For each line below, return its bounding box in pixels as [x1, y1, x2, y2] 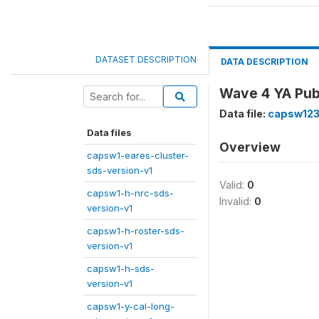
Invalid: [219, 195, 254, 207]
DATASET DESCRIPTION [95, 54, 197, 65]
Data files [87, 127, 132, 138]
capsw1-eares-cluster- [87, 150, 189, 161]
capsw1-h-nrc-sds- [87, 187, 174, 199]
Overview [219, 140, 281, 155]
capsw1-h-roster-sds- [87, 225, 184, 236]
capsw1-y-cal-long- [87, 300, 174, 312]
